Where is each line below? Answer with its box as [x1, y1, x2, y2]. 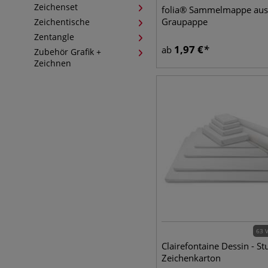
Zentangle [34, 31, 74, 42]
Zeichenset [34, 1, 78, 13]
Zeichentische [34, 16, 90, 28]
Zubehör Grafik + [34, 46, 101, 57]
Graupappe [161, 16, 208, 28]
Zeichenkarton [161, 252, 221, 264]
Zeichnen [34, 57, 71, 69]
